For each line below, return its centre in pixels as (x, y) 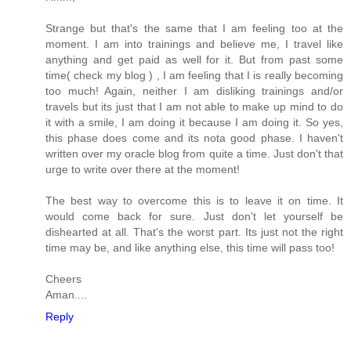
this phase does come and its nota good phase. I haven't (194, 138)
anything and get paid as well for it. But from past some (194, 60)
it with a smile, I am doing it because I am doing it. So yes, (194, 123)
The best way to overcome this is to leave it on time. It (194, 201)
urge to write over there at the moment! (143, 170)
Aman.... (66, 295)
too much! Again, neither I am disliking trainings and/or (194, 91)
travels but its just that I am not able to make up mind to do (194, 107)
